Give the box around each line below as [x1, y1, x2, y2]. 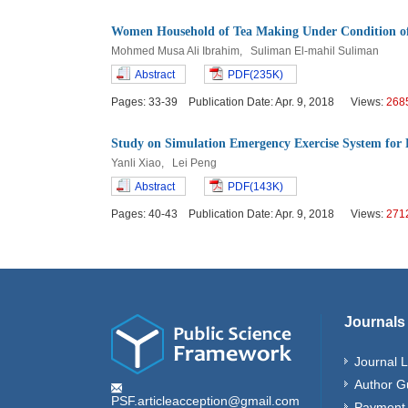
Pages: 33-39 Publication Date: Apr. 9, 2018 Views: [111, 96, 386, 108]
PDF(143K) [228, 180, 283, 193]
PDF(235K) [228, 68, 283, 81]
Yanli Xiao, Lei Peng [111, 157, 219, 169]
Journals [344, 314, 405, 330]
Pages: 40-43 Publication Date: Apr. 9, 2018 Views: [111, 208, 386, 220]
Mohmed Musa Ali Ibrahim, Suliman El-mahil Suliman [111, 45, 382, 57]
